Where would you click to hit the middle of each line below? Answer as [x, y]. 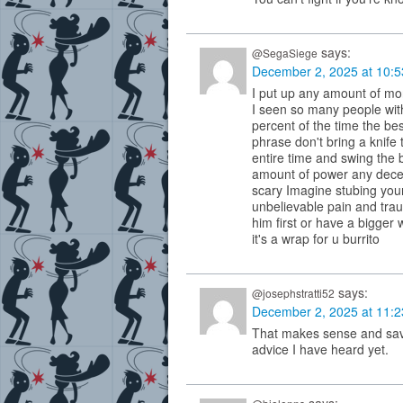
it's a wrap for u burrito [316, 239]
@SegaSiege [285, 53]
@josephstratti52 [293, 293]
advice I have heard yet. [320, 349]
